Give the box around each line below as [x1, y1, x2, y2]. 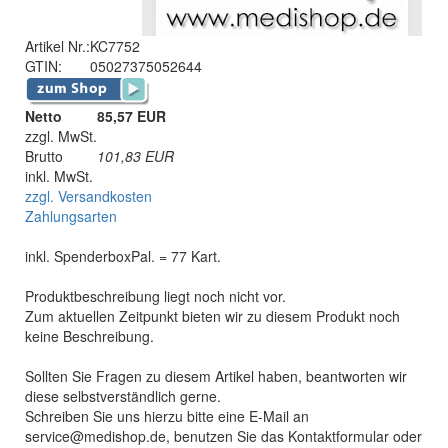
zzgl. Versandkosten [25, 186, 152, 206]
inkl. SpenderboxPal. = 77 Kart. [25, 246, 221, 266]
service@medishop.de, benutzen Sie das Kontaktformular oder [25, 426, 422, 446]
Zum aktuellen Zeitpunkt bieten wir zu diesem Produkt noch [25, 306, 400, 326]
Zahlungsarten [25, 206, 117, 226]
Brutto [25, 146, 71, 166]
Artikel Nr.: [25, 36, 90, 56]
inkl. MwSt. [25, 166, 93, 186]
